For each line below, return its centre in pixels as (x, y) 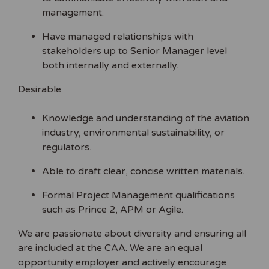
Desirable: (41, 89)
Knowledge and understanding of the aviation (146, 118)
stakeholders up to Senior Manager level (134, 51)
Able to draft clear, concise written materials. (143, 171)
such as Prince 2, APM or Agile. (113, 209)
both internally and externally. (110, 65)
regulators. (67, 147)
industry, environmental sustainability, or (133, 132)
